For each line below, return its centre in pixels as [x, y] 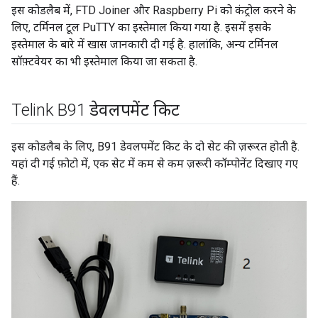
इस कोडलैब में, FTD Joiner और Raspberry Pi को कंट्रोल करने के [154, 10]
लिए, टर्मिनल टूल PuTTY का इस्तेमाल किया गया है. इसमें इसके [141, 27]
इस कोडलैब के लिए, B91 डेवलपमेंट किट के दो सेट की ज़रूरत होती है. [155, 146]
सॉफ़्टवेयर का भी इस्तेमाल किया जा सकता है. [104, 61]
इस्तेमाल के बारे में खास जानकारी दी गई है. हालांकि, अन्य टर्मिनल [145, 44]
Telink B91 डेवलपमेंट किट [96, 110]
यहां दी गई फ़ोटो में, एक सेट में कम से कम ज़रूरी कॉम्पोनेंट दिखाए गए [155, 163]
